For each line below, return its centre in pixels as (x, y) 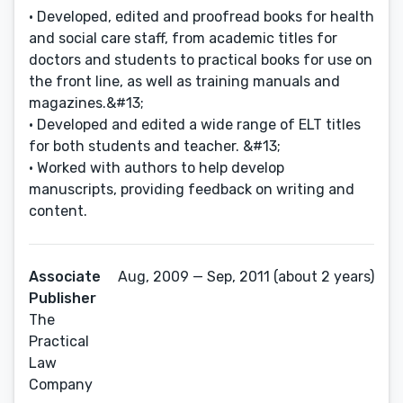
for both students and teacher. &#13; (155, 146)
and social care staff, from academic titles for (183, 38)
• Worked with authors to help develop (157, 168)
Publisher (63, 298)
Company (61, 385)
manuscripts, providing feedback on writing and (192, 189)
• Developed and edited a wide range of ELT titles (195, 125)
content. (58, 211)
